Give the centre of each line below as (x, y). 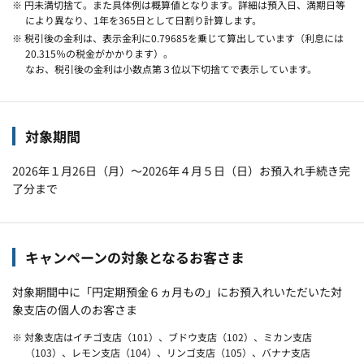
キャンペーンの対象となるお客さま (135, 257)
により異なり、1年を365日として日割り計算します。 (143, 19)
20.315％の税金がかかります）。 (99, 53)
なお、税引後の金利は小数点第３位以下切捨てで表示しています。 (171, 68)
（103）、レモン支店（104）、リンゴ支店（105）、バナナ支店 (167, 352)
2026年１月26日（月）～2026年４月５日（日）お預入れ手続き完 (181, 170)
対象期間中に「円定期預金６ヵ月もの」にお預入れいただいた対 (177, 291)
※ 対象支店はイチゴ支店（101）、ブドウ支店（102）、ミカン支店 (162, 336)
